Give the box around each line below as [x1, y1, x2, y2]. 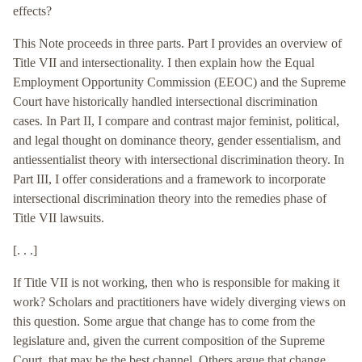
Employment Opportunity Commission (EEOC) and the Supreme [13, 75, 346, 90]
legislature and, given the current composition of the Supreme [13, 334, 325, 348]
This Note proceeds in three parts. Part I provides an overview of [13, 36, 342, 51]
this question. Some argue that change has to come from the [13, 314, 315, 329]
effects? [13, 4, 52, 19]
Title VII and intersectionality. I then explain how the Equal [13, 56, 314, 70]
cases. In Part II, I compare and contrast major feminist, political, [13, 114, 339, 128]
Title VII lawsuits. [13, 211, 104, 225]
